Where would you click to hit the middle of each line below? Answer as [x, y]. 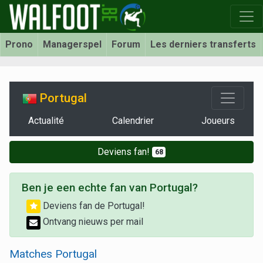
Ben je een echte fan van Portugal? [110, 188]
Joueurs [218, 121]
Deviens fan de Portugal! [93, 206]
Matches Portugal [53, 254]
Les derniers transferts [203, 44]
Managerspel [72, 44]
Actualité [46, 121]
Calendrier [133, 121]
